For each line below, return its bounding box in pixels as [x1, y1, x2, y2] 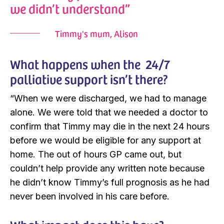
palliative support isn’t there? [10, 70, 168, 88]
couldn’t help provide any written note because [10, 163, 204, 174]
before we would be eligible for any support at [10, 135, 201, 146]
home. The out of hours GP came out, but [10, 149, 181, 160]
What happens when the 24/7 [10, 55, 170, 73]
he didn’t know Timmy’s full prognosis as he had [10, 177, 209, 188]
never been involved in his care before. [10, 191, 169, 202]
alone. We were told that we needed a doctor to [10, 107, 208, 118]
